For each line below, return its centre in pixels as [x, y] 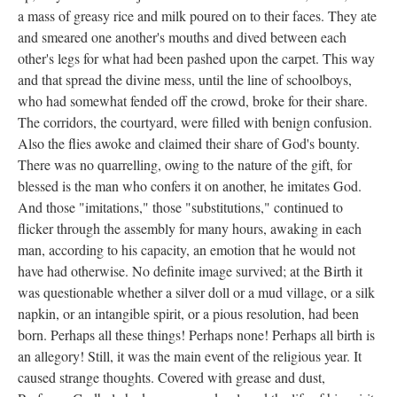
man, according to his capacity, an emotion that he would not [187, 249]
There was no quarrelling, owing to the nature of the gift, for [185, 164]
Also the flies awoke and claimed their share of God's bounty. [189, 143]
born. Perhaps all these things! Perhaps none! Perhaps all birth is [196, 335]
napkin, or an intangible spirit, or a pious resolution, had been [188, 313]
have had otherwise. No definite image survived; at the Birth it [190, 271]
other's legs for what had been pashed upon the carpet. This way [196, 58]
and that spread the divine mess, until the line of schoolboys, [185, 79]
